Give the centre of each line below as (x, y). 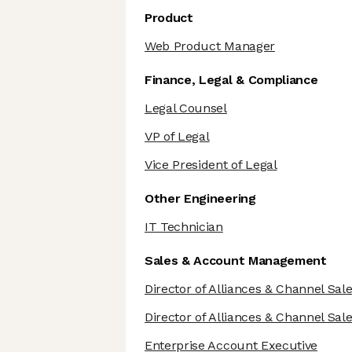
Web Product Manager (210, 46)
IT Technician (184, 227)
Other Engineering (200, 199)
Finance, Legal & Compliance (231, 80)
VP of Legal (177, 137)
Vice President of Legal (211, 165)
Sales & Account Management (236, 261)
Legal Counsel (186, 108)
